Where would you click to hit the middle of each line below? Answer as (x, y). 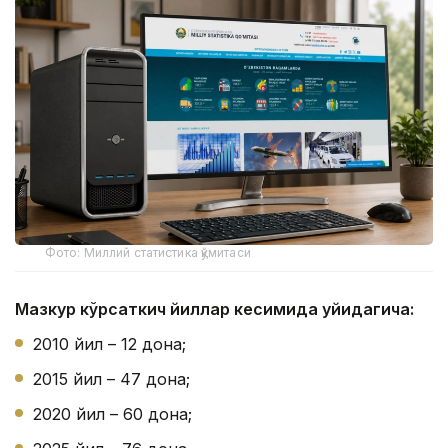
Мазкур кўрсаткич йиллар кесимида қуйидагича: (214, 309)
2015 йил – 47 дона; (111, 379)
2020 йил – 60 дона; (112, 414)
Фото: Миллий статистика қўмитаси (148, 253)
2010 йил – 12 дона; (109, 344)
